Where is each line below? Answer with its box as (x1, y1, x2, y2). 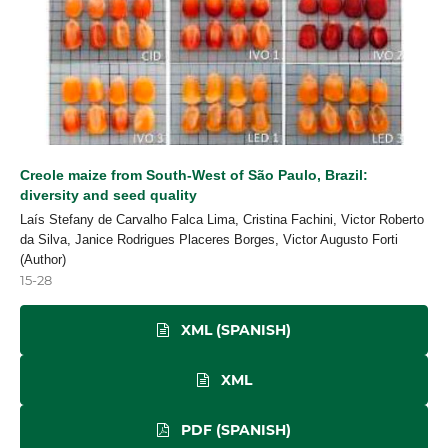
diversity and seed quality (20, 186, 197, 203)
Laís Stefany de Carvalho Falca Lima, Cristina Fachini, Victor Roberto (20, 211, 424, 227)
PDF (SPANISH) (177, 420, 291, 439)
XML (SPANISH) (177, 320, 291, 339)
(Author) (20, 251, 66, 267)
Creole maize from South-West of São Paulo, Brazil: (20, 166, 368, 183)
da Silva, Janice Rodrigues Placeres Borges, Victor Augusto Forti (20, 231, 398, 247)
